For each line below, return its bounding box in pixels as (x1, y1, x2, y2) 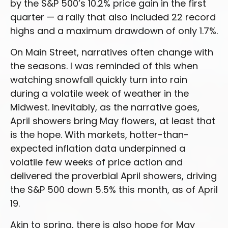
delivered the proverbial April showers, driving (10, 169, 217, 182)
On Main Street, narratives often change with (10, 46, 213, 59)
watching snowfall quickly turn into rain (10, 73, 187, 86)
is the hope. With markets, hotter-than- (10, 128, 189, 141)
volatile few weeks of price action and (10, 156, 183, 168)
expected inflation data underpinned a (10, 142, 185, 155)
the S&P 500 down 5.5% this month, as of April (10, 183, 218, 196)
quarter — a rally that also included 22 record (10, 11, 216, 23)
